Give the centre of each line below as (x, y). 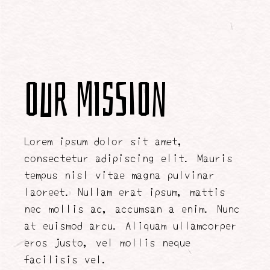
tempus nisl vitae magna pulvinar (120, 174)
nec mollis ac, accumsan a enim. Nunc (132, 208)
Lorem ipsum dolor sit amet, (104, 140)
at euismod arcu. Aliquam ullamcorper (131, 225)
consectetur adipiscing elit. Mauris (129, 157)
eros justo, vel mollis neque (108, 242)
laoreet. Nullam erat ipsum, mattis (125, 191)
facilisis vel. (66, 259)
